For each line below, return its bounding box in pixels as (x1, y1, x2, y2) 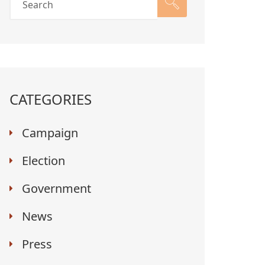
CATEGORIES (9, 89, 92, 109)
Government (22, 180, 91, 196)
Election (22, 153, 65, 169)
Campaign (22, 125, 78, 141)
